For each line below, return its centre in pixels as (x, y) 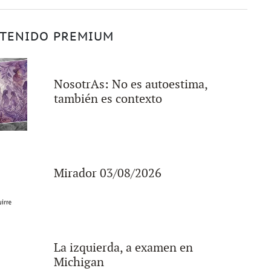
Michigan (79, 262)
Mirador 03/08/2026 (107, 173)
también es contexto (108, 99)
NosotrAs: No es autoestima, (130, 84)
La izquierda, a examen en (123, 248)
